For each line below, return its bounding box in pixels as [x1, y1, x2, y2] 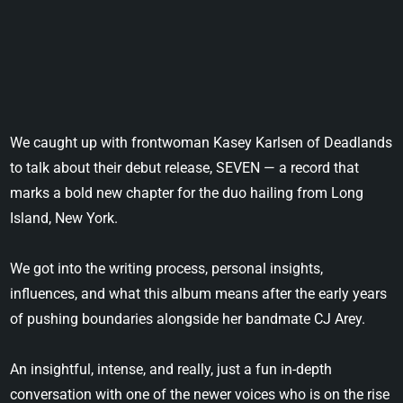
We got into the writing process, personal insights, [10, 260, 324, 278]
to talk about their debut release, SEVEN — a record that [10, 159, 360, 177]
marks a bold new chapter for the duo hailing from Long [10, 184, 364, 202]
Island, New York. [10, 210, 119, 228]
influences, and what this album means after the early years [10, 285, 388, 303]
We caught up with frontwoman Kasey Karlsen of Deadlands [10, 134, 393, 152]
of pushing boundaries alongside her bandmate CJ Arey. [10, 310, 366, 328]
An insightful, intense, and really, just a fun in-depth [10, 361, 333, 379]
